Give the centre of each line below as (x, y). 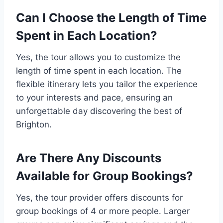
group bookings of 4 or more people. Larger (103, 211)
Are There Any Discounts (89, 158)
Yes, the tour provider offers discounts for (99, 197)
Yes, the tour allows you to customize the (98, 57)
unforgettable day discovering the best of (99, 111)
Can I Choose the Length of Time (111, 17)
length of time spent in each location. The (99, 70)
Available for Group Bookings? (105, 176)
